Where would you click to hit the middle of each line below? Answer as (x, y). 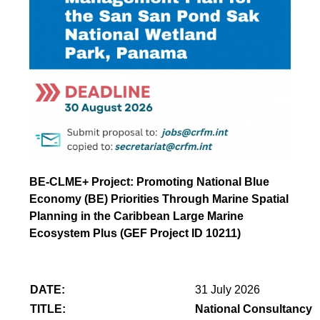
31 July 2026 (228, 289)
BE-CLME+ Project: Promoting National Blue (150, 181)
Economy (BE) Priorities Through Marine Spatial (159, 199)
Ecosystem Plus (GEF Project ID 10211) (135, 233)
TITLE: (48, 309)
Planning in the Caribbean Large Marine (137, 216)
